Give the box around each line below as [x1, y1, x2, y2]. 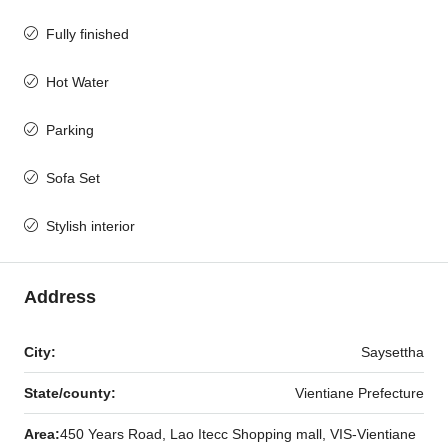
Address [24, 287, 96, 307]
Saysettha [361, 344, 424, 360]
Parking [46, 122, 94, 138]
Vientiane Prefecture [295, 385, 424, 401]
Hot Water [46, 74, 109, 90]
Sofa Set [46, 170, 100, 186]
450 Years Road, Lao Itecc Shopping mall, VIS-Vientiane [60, 426, 416, 442]
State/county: [24, 385, 116, 401]
